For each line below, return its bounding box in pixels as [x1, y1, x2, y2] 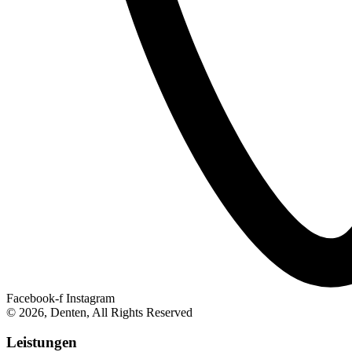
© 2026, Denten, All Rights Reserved [6, 305, 192, 319]
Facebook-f [6, 291, 63, 305]
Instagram [66, 291, 115, 305]
